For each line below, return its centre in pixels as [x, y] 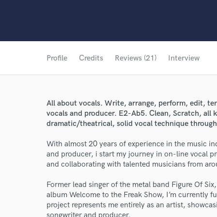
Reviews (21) [136, 58]
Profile [57, 58]
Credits [91, 58]
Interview [184, 58]
